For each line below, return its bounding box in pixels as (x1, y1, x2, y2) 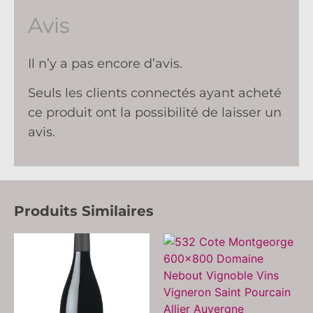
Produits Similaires (14, 202, 154, 219)
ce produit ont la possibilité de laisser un (28, 105, 282, 121)
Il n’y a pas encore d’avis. (28, 55, 182, 71)
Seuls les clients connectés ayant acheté (28, 85, 282, 101)
